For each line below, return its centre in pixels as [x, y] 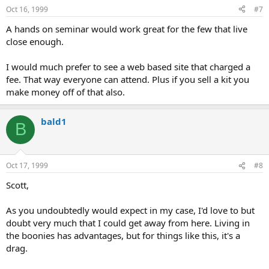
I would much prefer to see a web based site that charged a [128, 66]
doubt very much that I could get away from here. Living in [128, 223]
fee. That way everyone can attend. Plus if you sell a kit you [128, 79]
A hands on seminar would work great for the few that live [127, 29]
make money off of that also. [65, 92]
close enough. [35, 41]
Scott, [17, 185]
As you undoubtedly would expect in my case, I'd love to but [130, 210]
